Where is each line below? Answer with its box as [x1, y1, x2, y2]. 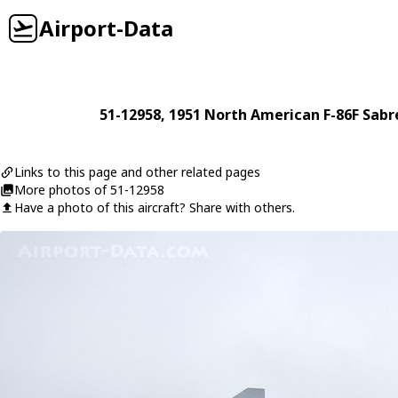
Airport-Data [39, 13, 173, 43]
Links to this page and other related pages [14, 163, 260, 180]
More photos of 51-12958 [14, 181, 164, 198]
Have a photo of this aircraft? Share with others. [14, 199, 295, 216]
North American [203, 105, 320, 124]
